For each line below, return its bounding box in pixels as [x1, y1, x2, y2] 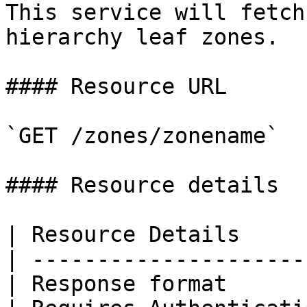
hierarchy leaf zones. [5, 25, 279, 49]
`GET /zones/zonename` [5, 123, 279, 148]
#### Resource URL [5, 74, 227, 99]
